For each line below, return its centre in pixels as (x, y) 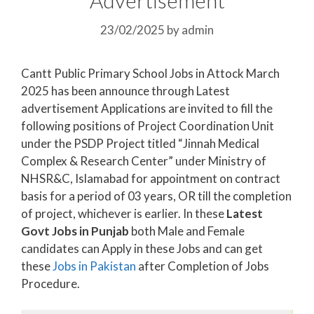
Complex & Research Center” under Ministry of (144, 161)
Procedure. (50, 283)
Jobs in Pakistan (94, 266)
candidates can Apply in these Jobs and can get (142, 248)
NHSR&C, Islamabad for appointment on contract (151, 178)
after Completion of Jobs (204, 266)
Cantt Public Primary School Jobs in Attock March (150, 73)
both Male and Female (187, 231)
